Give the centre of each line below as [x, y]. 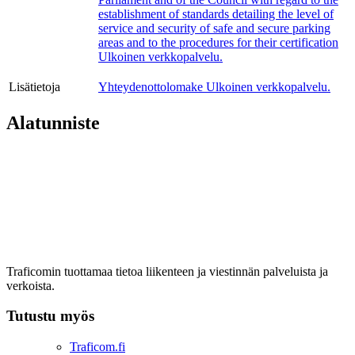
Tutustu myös [50, 316]
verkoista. [31, 285]
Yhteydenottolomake [151, 86]
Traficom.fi [97, 346]
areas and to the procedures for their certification [218, 42]
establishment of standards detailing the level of [216, 13]
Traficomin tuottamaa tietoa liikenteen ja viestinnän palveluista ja [167, 271]
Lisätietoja [34, 86]
